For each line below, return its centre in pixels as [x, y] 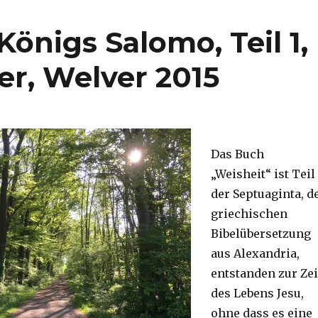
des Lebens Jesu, [257, 294]
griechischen [249, 214]
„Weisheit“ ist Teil [263, 174]
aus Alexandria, [255, 254]
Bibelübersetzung [261, 234]
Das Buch [237, 154]
